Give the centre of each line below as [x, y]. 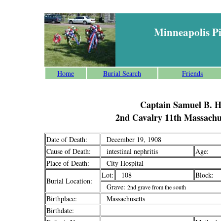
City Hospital [123, 163]
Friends [192, 73]
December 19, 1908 [134, 139]
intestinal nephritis [132, 151]
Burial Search [122, 73]
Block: [204, 175]
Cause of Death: [69, 151]
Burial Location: [69, 181]
